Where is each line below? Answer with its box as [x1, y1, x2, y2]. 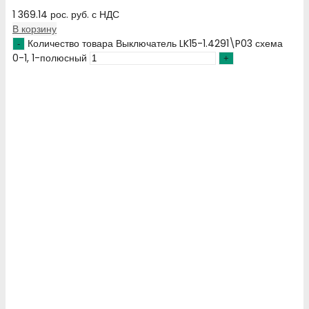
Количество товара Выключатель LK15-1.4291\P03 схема [28, 36, 283, 50]
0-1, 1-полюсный [12, 50, 87, 65]
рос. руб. [50, 7, 89, 21]
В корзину [12, 21, 57, 36]
